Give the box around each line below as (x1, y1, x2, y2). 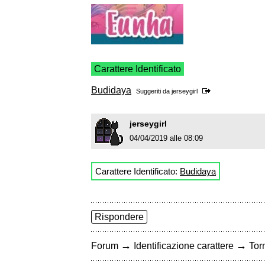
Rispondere (95, 212, 144, 222)
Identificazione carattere (134, 241, 234, 251)
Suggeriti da (136, 88, 172, 95)
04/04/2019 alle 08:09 (130, 134, 203, 143)
